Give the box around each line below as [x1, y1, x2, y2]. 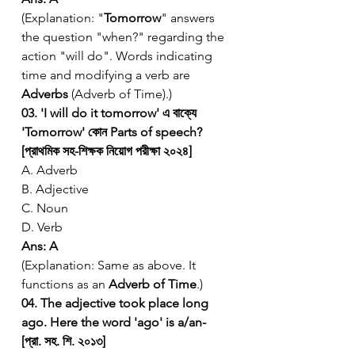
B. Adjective [21, 181, 89, 197]
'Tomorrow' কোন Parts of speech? [21, 124, 205, 139]
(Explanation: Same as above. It [21, 257, 199, 273]
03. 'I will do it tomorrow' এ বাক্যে [21, 105, 200, 120]
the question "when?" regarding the [21, 29, 227, 44]
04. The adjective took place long [21, 295, 212, 311]
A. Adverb [21, 162, 78, 177]
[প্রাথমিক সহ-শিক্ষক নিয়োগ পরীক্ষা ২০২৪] [21, 143, 192, 158]
